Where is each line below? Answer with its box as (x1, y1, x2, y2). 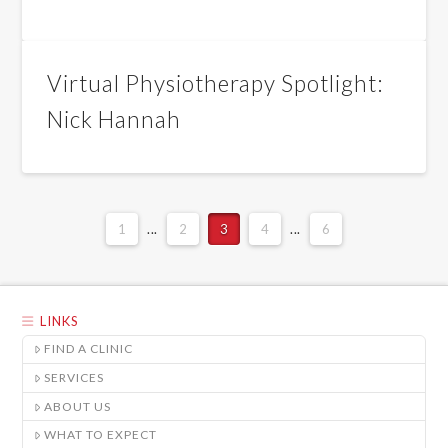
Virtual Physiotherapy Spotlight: (47, 70, 384, 97)
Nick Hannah (47, 106, 182, 133)
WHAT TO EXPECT (44, 427, 158, 443)
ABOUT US (44, 398, 112, 414)
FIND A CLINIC (44, 341, 134, 357)
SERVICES (44, 370, 105, 385)
